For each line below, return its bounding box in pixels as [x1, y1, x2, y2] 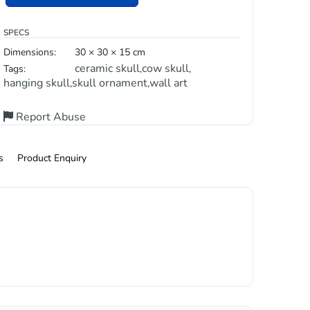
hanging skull [3, 75, 71, 91]
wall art [149, 75, 188, 91]
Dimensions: [3, 46, 57, 59]
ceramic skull [74, 61, 140, 76]
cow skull [141, 61, 189, 76]
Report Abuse [13, 109, 86, 125]
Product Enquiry [17, 152, 86, 165]
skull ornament [72, 75, 148, 91]
